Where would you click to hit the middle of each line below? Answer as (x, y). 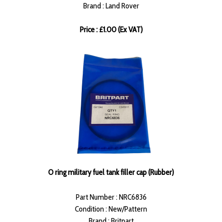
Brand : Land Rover (111, 6)
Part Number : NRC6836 (111, 197)
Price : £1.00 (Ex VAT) (111, 30)
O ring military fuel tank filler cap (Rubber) (111, 172)
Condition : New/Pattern (111, 209)
